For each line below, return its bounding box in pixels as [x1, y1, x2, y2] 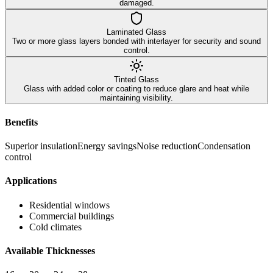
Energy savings [77, 141, 136, 152]
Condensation [197, 141, 250, 152]
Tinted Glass [114, 74, 159, 84]
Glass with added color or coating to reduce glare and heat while [24, 83, 249, 93]
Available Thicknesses [5, 246, 95, 257]
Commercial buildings [29, 210, 114, 221]
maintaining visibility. [100, 93, 173, 102]
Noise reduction [136, 141, 197, 152]
